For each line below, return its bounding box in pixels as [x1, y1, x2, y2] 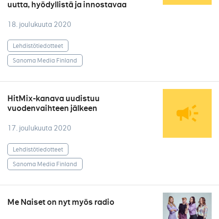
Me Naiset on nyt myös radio [7, 197, 114, 207]
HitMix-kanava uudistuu [7, 93, 100, 104]
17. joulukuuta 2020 [7, 124, 71, 132]
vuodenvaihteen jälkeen [7, 103, 97, 113]
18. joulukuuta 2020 [7, 20, 71, 29]
